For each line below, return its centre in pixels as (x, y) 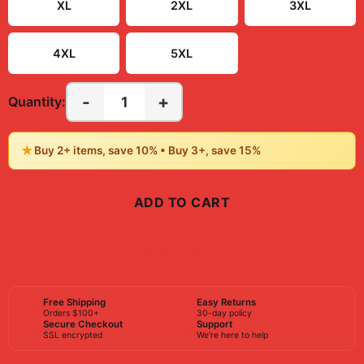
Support (214, 324)
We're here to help (232, 335)
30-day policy (224, 313)
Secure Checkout (83, 324)
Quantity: (37, 102)
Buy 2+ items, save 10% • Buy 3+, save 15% (147, 150)
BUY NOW (188, 250)
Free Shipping (74, 302)
